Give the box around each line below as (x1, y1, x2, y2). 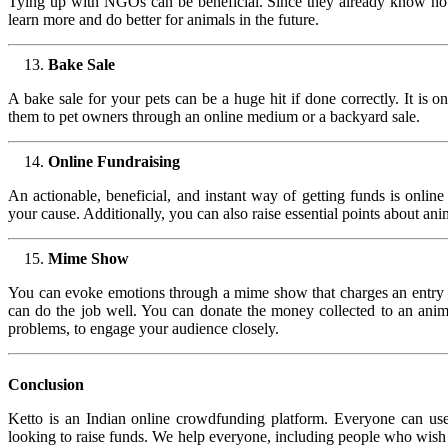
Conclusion (8, 375, 84, 393)
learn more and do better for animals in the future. (8, 10, 319, 28)
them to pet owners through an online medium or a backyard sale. (8, 107, 420, 125)
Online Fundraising (48, 152, 180, 170)
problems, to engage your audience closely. (8, 319, 279, 337)
